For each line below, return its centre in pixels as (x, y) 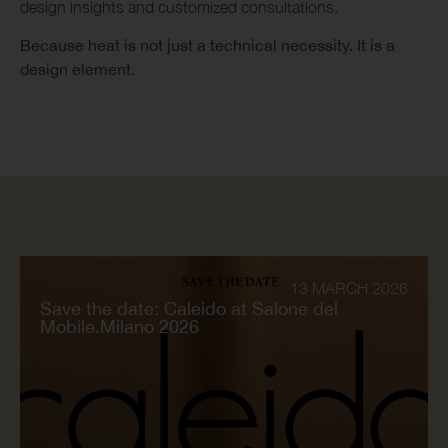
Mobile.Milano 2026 (119, 326)
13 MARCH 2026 (349, 287)
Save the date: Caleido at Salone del (189, 308)
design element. (77, 69)
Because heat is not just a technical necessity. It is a (207, 45)
